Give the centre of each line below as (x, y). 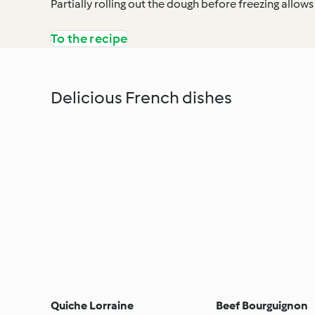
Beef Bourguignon (262, 305)
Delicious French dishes (141, 97)
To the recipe (89, 38)
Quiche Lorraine (92, 305)
